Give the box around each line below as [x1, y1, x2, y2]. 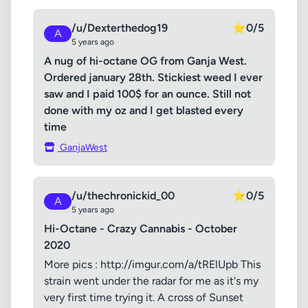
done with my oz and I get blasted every [44, 104, 243, 117]
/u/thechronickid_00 [71, 189, 175, 202]
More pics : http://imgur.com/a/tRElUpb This [44, 258, 261, 271]
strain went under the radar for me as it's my [44, 274, 258, 287]
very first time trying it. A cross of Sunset [44, 291, 243, 304]
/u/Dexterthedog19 [71, 21, 168, 34]
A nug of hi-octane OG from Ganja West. [44, 54, 247, 67]
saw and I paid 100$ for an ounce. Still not [44, 87, 251, 100]
